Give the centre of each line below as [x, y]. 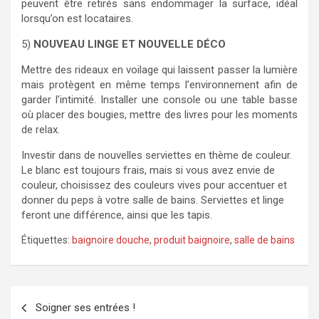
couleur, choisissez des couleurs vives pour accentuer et [154, 185]
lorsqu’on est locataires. [77, 19]
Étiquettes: [46, 240]
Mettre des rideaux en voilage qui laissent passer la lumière [159, 70]
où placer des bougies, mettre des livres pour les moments [159, 115]
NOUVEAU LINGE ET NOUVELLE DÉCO [130, 44]
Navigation [53, 297]
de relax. [41, 130]
